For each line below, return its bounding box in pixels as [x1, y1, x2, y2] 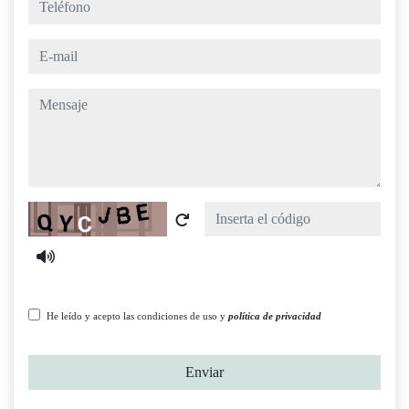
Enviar [185, 364, 224, 381]
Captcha [27, 204, 75, 220]
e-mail [27, 41, 63, 58]
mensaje [27, 90, 74, 107]
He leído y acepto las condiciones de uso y [47, 310, 228, 322]
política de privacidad [228, 310, 321, 322]
